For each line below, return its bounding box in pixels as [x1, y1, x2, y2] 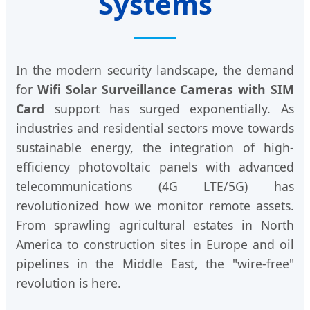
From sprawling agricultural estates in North [16, 217, 294, 234]
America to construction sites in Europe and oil [16, 236, 294, 253]
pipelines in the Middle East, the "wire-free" [16, 255, 294, 273]
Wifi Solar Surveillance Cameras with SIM [37, 81, 295, 98]
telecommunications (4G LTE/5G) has [16, 178, 294, 195]
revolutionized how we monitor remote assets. [16, 197, 294, 215]
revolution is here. [16, 275, 121, 292]
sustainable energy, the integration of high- [16, 139, 294, 156]
